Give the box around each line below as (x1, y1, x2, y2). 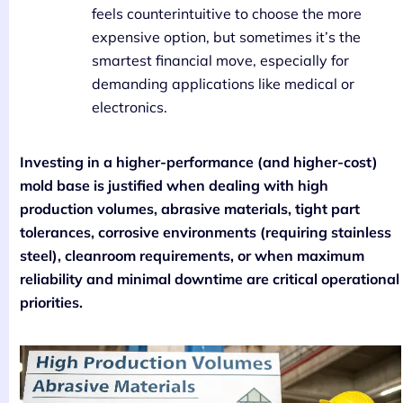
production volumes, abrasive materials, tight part (20, 199, 360, 218)
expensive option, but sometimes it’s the (92, 27, 361, 46)
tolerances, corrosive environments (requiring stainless (20, 222, 391, 241)
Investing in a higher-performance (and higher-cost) (20, 152, 378, 171)
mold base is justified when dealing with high (20, 175, 328, 194)
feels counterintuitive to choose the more (92, 4, 362, 22)
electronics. (92, 97, 167, 116)
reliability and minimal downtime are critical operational (20, 269, 399, 288)
